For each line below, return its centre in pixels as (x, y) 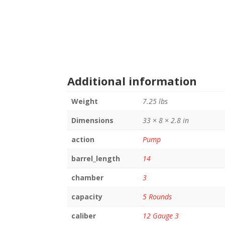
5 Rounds (157, 196)
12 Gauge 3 (161, 215)
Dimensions (93, 120)
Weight (85, 101)
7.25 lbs (155, 101)
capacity (87, 196)
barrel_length (96, 158)
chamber (88, 177)
